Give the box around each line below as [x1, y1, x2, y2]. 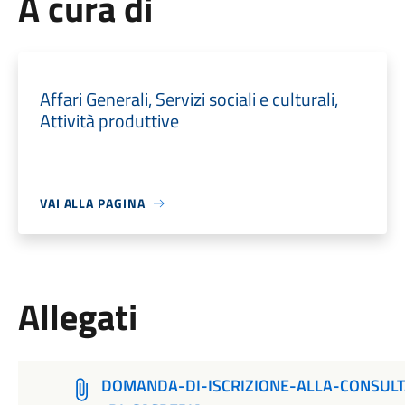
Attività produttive [39, 107, 179, 135]
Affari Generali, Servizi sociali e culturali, [39, 85, 338, 113]
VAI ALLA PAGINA [39, 193, 146, 212]
